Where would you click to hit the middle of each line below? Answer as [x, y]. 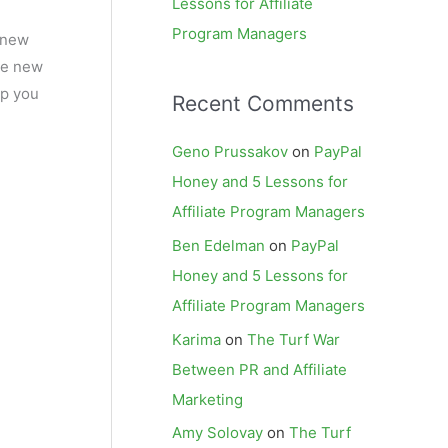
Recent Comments [263, 103]
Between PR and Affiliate [259, 369]
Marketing [207, 399]
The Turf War [293, 339]
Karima [196, 339]
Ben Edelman [218, 245]
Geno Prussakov [230, 151]
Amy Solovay [217, 433]
